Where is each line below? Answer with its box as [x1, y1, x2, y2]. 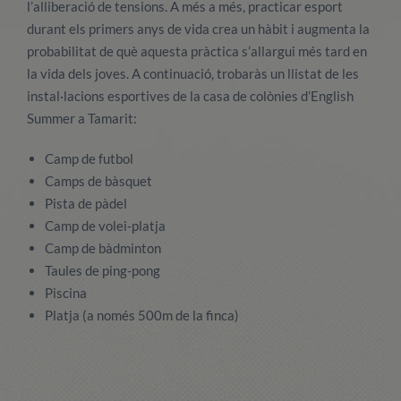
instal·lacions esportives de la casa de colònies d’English [27, 88, 354, 104]
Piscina [45, 285, 87, 301]
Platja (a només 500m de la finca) [45, 307, 239, 323]
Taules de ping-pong [45, 262, 160, 278]
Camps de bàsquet [45, 173, 152, 189]
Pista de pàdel [45, 195, 127, 211]
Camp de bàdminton [45, 240, 161, 256]
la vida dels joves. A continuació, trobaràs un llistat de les [27, 65, 359, 81]
